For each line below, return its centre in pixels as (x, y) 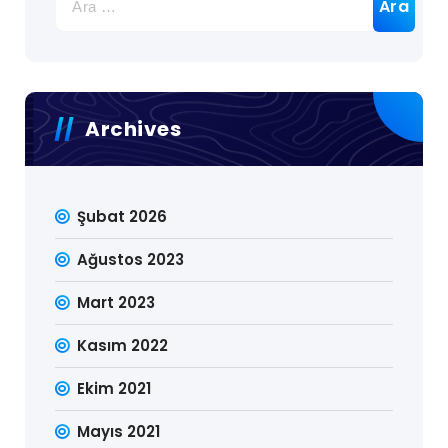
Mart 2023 (116, 302)
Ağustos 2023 (131, 259)
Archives (133, 129)
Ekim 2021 (114, 388)
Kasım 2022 (123, 345)
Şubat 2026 (122, 216)
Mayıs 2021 (119, 431)
